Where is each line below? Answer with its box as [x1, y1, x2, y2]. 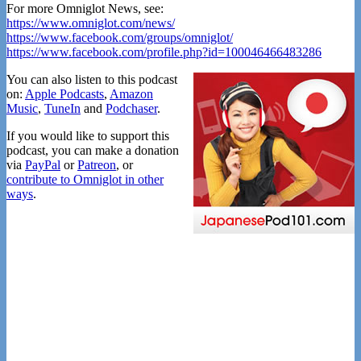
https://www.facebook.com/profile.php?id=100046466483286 [6, 45, 322, 60]
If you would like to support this [6, 129, 169, 143]
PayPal [25, 158, 60, 172]
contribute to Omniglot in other [6, 172, 164, 187]
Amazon [110, 87, 153, 102]
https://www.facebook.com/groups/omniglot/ [6, 31, 233, 45]
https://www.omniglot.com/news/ [6, 16, 175, 31]
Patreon [77, 158, 116, 172]
